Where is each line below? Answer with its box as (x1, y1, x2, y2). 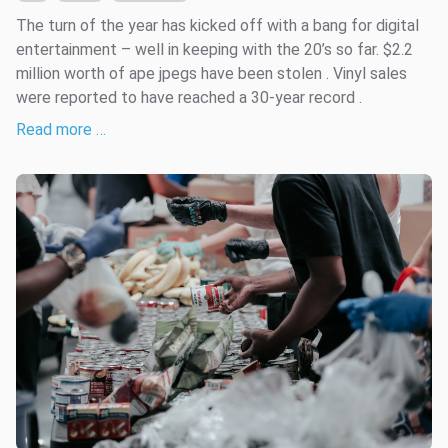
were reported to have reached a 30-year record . (16, 87, 362, 107)
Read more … (16, 119, 106, 139)
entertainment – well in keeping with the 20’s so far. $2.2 (16, 39, 413, 59)
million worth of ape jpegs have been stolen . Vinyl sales (16, 63, 407, 83)
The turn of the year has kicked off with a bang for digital (16, 15, 419, 35)
